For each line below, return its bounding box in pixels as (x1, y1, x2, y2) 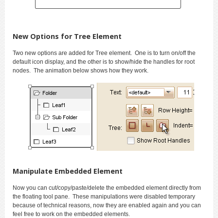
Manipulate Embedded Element (13, 166, 123, 176)
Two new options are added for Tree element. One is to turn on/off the (13, 50, 196, 56)
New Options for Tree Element (13, 32, 122, 41)
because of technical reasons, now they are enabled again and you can (13, 202, 201, 209)
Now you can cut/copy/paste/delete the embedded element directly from (13, 184, 201, 191)
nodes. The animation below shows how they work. (13, 67, 148, 74)
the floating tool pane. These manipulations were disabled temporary (13, 193, 195, 200)
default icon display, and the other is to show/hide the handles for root (13, 58, 195, 65)
